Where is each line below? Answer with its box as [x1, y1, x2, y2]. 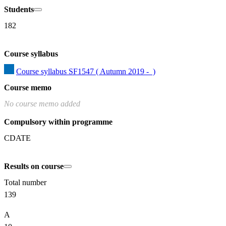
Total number [4, 178, 46, 187]
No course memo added [4, 99, 80, 108]
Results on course [4, 162, 64, 171]
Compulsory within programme [4, 118, 112, 127]
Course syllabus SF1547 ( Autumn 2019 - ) [16, 67, 155, 76]
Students [4, 5, 34, 14]
